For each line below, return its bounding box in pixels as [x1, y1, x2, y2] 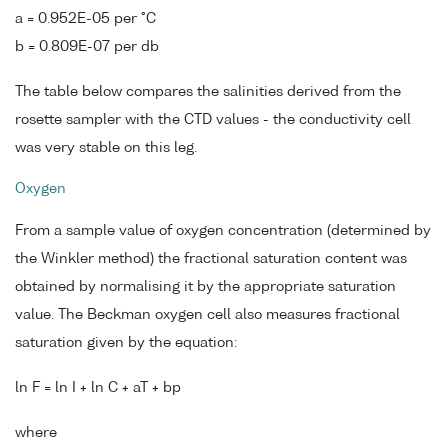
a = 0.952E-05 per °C [15, 11, 156, 26]
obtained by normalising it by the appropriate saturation [15, 280, 396, 295]
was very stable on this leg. [15, 140, 197, 155]
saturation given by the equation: [15, 336, 237, 351]
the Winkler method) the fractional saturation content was [15, 252, 407, 267]
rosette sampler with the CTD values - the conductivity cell [15, 112, 411, 127]
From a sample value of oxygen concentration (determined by [15, 224, 431, 239]
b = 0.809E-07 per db [15, 39, 159, 54]
